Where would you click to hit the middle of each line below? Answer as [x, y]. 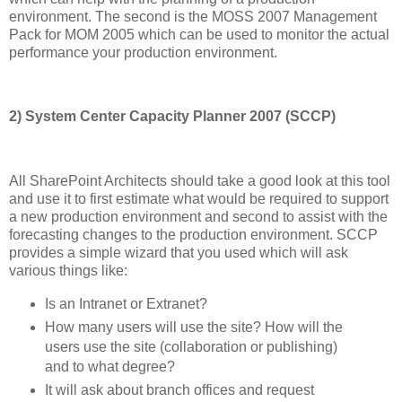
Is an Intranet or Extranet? [126, 303]
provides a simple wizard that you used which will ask [179, 252]
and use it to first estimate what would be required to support [199, 198]
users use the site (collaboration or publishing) [191, 346]
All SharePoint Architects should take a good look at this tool [200, 180]
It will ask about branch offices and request [179, 389]
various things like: [68, 270]
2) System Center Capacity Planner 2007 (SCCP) [172, 117]
